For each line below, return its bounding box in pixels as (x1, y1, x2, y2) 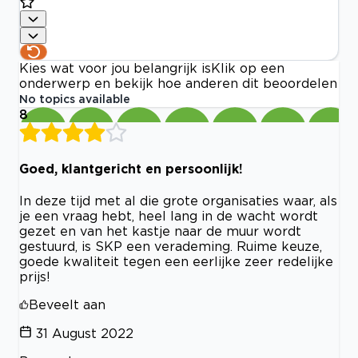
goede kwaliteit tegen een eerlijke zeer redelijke (19, 254, 333, 268)
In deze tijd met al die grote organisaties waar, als (19, 193, 337, 208)
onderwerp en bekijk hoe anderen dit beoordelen (19, 76, 337, 91)
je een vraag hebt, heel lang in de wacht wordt (19, 209, 318, 223)
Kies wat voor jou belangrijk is (19, 61, 211, 76)
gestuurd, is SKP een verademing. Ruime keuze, (19, 239, 322, 253)
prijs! (19, 269, 50, 284)
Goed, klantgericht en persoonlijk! (19, 161, 243, 176)
